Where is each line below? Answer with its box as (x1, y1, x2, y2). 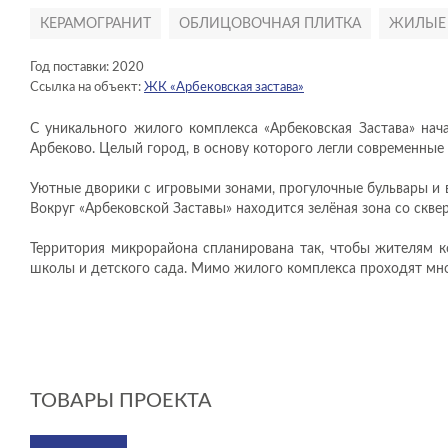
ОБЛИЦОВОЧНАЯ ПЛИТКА (179, 17, 361, 31)
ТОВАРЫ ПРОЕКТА (30, 391, 212, 411)
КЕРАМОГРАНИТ (40, 17, 151, 31)
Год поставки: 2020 (30, 61, 144, 74)
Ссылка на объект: (30, 81, 144, 94)
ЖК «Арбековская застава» (144, 81, 304, 94)
